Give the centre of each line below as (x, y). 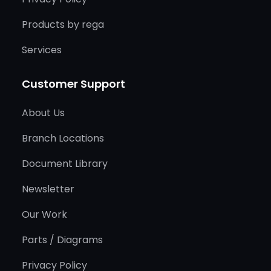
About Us (43, 113)
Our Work (44, 214)
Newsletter (48, 189)
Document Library (65, 163)
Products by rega (63, 24)
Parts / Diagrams (62, 240)
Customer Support (73, 83)
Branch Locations (63, 138)
